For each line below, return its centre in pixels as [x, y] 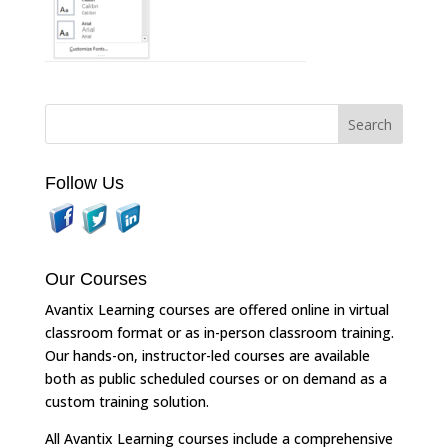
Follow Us [84, 183]
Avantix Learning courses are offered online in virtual [216, 310]
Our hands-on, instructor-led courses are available [207, 356]
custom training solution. [126, 402]
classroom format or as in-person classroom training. [219, 333]
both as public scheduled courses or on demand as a [215, 379]
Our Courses [95, 279]
